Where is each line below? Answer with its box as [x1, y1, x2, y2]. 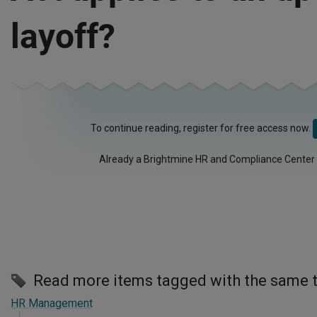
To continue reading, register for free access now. [91, 122, 313, 134]
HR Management [10, 296, 93, 310]
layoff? [10, 16, 115, 57]
